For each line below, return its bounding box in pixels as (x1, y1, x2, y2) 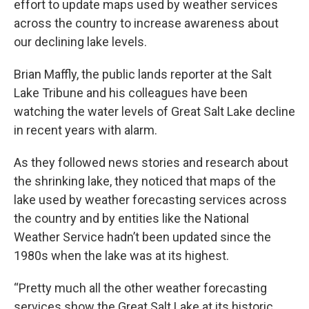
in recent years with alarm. (14, 122, 157, 137)
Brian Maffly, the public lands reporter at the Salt (14, 66, 272, 81)
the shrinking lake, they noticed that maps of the (14, 173, 276, 188)
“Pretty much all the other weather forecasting (14, 280, 267, 295)
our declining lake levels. (14, 34, 147, 49)
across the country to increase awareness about (14, 15, 279, 30)
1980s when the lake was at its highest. (14, 248, 229, 263)
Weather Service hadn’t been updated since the (14, 229, 271, 244)
